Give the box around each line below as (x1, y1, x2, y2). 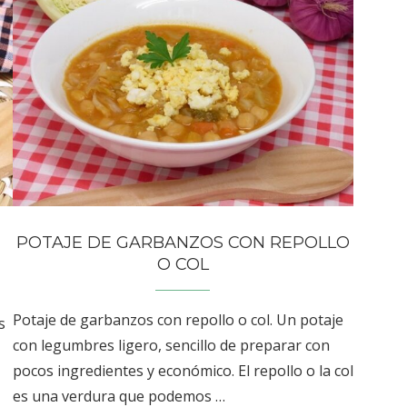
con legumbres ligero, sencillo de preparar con (12, 334, 330, 355)
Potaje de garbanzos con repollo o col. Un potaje (12, 309, 343, 330)
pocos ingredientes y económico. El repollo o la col (12, 360, 353, 381)
